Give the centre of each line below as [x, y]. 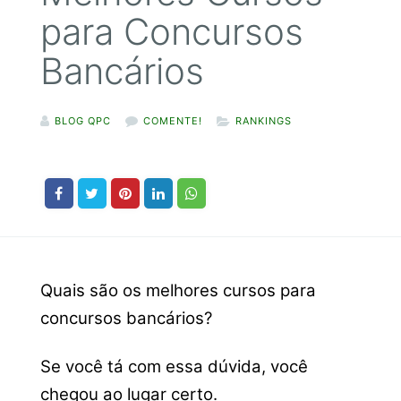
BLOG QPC [82, 121]
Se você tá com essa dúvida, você [174, 366]
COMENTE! [172, 121]
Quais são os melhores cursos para [178, 291]
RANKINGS [263, 121]
